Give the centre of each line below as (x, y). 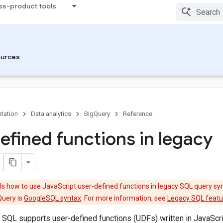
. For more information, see (124, 198)
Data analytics (51, 114)
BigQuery (97, 114)
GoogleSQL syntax (53, 198)
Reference (138, 114)
